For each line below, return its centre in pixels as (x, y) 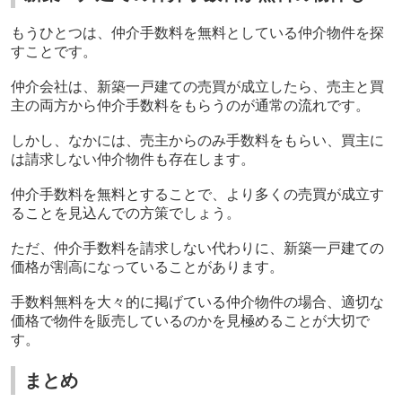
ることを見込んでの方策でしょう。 (125, 214)
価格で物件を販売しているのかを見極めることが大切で (190, 321)
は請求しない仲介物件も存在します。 (132, 160)
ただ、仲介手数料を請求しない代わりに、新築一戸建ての (197, 249)
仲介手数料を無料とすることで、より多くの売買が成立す (197, 195)
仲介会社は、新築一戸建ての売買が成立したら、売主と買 (197, 87)
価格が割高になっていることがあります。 (147, 267)
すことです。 (53, 52)
